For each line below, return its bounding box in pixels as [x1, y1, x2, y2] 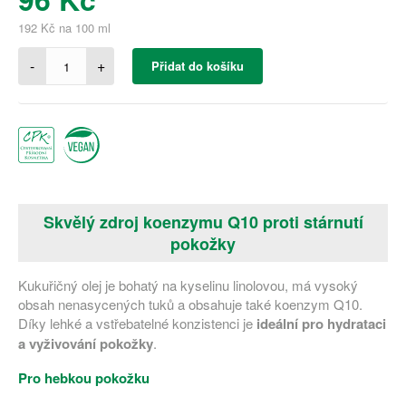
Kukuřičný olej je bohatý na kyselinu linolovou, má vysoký [18, 275, 358, 295]
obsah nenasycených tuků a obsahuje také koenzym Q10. [18, 295, 362, 314]
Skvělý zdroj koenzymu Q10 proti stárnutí [43, 210, 363, 234]
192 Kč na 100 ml [18, 19, 111, 36]
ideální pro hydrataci [256, 314, 386, 333]
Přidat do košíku [151, 57, 244, 74]
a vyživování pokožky [18, 333, 153, 353]
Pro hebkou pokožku [18, 368, 150, 388]
